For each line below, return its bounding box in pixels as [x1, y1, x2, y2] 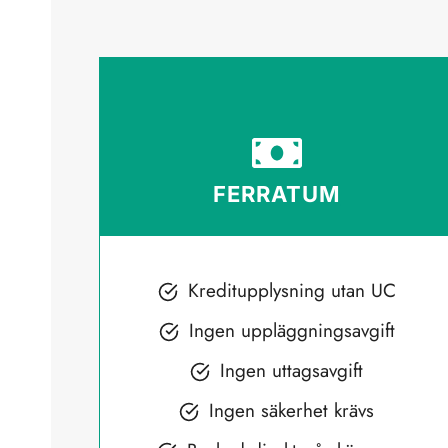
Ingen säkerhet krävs [209, 396, 375, 424]
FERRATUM [212, 180, 341, 207]
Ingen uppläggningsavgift [188, 316, 395, 344]
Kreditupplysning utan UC [187, 276, 396, 304]
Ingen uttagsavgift [220, 356, 364, 384]
